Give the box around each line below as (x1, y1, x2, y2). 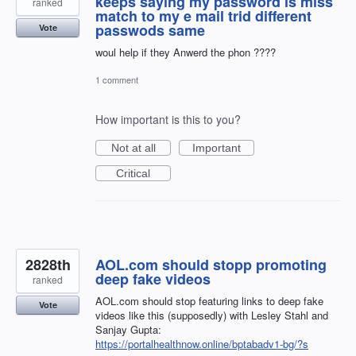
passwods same (95, 19, 205, 41)
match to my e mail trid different (95, 5, 311, 26)
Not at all (110, 141, 156, 154)
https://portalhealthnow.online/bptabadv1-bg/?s (95, 335, 308, 351)
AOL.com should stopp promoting (95, 253, 327, 275)
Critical (116, 166, 150, 180)
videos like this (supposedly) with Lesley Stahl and (95, 307, 328, 323)
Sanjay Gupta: (95, 321, 161, 337)
